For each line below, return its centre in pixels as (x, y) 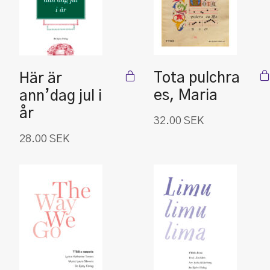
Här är (41, 79)
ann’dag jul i (61, 96)
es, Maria (186, 96)
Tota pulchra (197, 78)
